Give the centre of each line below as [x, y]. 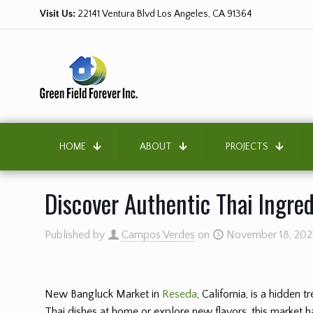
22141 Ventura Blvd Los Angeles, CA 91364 [164, 14]
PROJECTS [247, 146]
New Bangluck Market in [104, 294]
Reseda [180, 294]
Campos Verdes [158, 235]
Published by [75, 235]
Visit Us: [58, 14]
